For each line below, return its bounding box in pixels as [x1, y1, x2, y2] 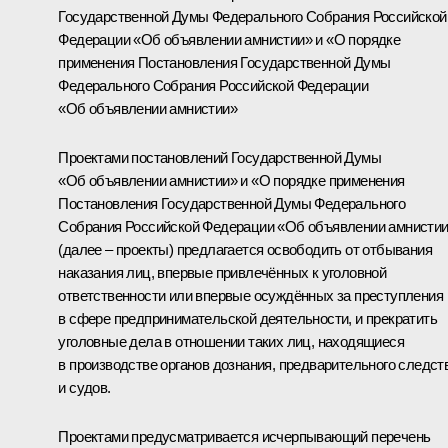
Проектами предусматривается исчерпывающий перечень [58, 427, 431, 445]
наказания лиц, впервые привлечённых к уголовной [58, 263, 387, 281]
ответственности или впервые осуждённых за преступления [58, 286, 443, 304]
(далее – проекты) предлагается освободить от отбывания [58, 240, 432, 258]
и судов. [58, 378, 111, 396]
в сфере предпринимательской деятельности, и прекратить [58, 309, 437, 327]
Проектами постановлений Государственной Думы [58, 148, 381, 166]
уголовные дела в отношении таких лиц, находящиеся [58, 332, 404, 350]
